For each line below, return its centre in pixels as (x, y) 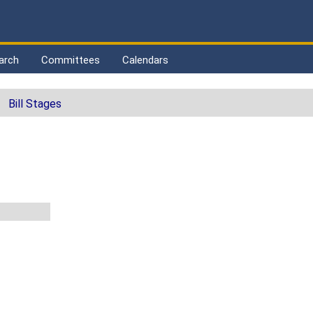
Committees (71, 60)
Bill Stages (35, 104)
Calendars (145, 60)
